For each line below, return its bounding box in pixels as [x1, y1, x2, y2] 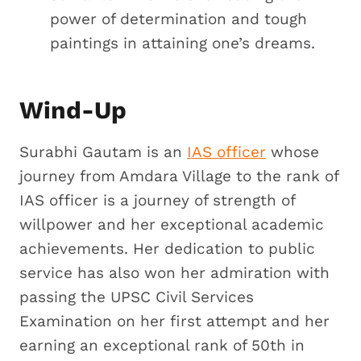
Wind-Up [19, 95, 127, 124]
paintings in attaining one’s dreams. [50, 33, 315, 52]
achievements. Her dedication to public [19, 239, 315, 258]
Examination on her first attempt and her [19, 311, 330, 330]
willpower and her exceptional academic [19, 214, 324, 234]
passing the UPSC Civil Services [19, 287, 254, 306]
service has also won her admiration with [19, 263, 330, 282]
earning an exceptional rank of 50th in [19, 335, 305, 355]
